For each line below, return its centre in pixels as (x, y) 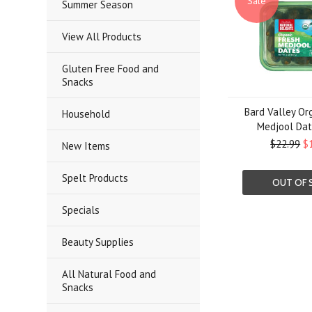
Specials (81, 210)
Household (86, 114)
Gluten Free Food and (111, 69)
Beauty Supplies (98, 242)
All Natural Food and (109, 274)
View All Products (102, 37)
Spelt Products (95, 178)
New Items (86, 146)
